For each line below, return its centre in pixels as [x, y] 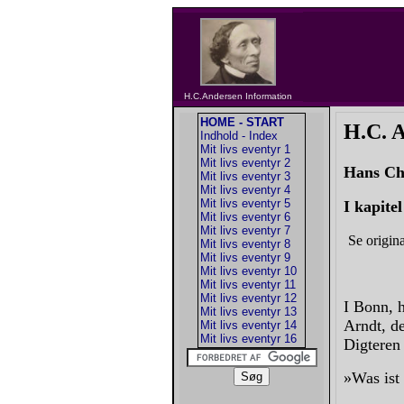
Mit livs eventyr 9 [245, 257]
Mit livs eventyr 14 [248, 325]
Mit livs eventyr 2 [245, 163]
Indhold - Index [239, 136]
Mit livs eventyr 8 [245, 244]
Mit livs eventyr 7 [245, 230]
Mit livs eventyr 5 [245, 203]
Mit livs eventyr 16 [248, 339]
